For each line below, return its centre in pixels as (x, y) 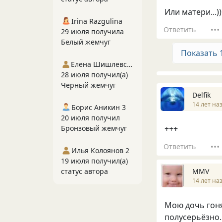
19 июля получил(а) (94, 161)
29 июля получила (92, 31)
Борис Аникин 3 (99, 107)
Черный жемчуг (88, 85)
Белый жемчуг (86, 42)
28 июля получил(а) (94, 75)
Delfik (201, 95)
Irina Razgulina (97, 21)
